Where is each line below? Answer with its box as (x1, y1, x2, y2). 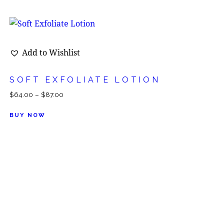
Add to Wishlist (21, 46, 80, 57)
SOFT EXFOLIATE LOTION (9, 74, 160, 84)
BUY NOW (9, 111, 46, 118)
